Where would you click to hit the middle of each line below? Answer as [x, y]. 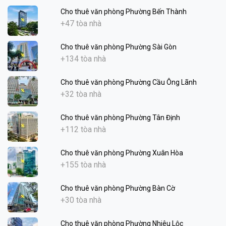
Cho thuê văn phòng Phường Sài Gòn [118, 47]
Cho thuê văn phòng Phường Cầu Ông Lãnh [128, 82]
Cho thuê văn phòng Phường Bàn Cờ [118, 188]
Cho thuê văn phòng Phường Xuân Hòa [122, 153]
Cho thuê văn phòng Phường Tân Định [120, 117]
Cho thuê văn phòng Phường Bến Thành [123, 11]
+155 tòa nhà [83, 164]
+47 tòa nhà [81, 23]
